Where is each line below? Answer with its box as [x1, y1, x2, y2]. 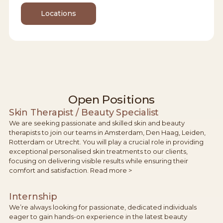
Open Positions [68, 92, 155, 107]
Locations [40, 8, 76, 18]
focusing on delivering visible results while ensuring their [8, 156, 188, 165]
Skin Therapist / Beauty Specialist [8, 107, 159, 118]
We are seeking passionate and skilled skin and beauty [8, 118, 185, 127]
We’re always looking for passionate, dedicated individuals [8, 203, 197, 211]
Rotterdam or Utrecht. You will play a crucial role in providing [8, 137, 204, 146]
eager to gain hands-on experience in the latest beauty [8, 212, 187, 221]
